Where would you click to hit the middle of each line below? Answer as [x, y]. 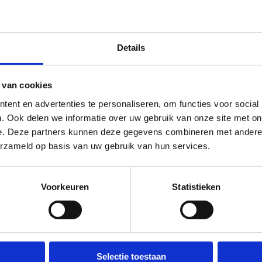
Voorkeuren [65, 187]
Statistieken [196, 187]
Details [131, 47]
